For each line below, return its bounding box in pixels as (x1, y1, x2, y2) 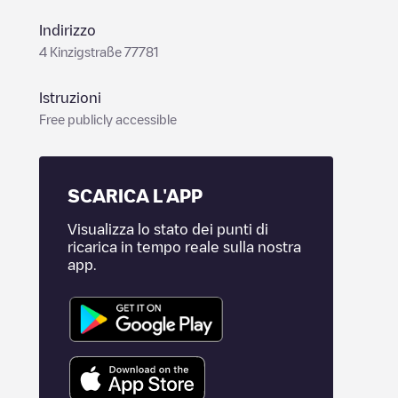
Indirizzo (39, 23, 96, 37)
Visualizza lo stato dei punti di (68, 222, 268, 236)
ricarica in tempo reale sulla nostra (68, 240, 301, 254)
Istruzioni (39, 91, 101, 105)
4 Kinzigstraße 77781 (39, 45, 159, 58)
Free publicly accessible (39, 113, 177, 125)
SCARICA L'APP (68, 187, 203, 204)
